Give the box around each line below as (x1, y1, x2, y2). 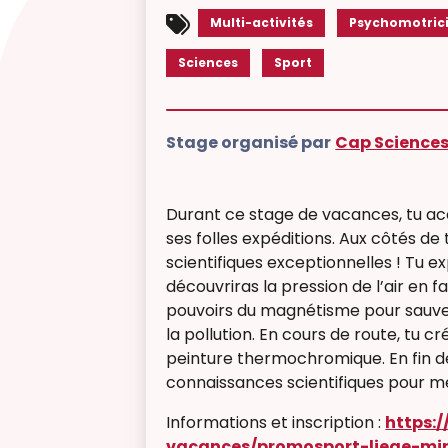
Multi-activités (210, 14, 314, 31)
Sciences (178, 54, 239, 71)
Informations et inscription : (166, 411, 386, 434)
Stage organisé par (166, 131, 332, 154)
